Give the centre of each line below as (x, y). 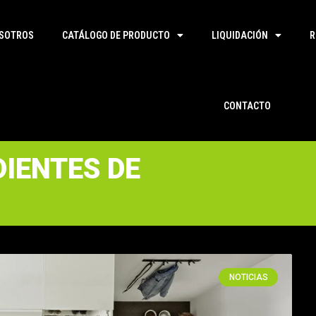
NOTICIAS (248, 278)
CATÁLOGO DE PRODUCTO (116, 35)
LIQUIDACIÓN (239, 35)
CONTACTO (247, 106)
